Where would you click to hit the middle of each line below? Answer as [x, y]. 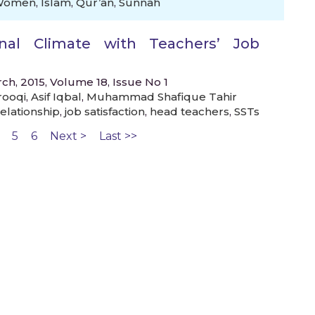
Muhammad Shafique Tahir [162, 97]
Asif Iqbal [56, 97]
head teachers [189, 111]
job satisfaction [105, 111]
